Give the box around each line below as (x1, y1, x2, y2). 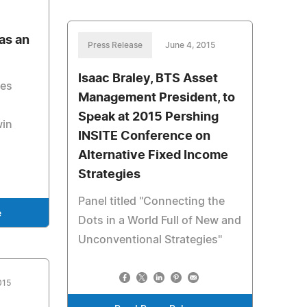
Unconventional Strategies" (77, 234, 222, 245)
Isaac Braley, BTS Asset (77, 73, 218, 85)
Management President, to (77, 92, 235, 104)
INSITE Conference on (77, 130, 210, 143)
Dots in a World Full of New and (77, 215, 241, 226)
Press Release (87, 41, 143, 49)
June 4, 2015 (164, 41, 215, 49)
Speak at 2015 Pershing (77, 111, 219, 123)
